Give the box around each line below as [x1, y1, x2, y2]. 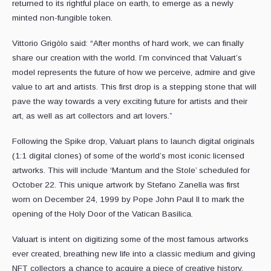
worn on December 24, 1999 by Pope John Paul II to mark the [12, 195, 244, 204]
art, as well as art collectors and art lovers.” [12, 111, 172, 121]
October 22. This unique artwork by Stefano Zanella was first [12, 180, 240, 190]
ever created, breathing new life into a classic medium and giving [12, 249, 255, 259]
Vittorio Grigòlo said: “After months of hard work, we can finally [12, 39, 244, 48]
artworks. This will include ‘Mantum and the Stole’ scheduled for [12, 166, 250, 175]
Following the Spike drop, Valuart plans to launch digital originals [12, 137, 255, 146]
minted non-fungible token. [12, 13, 113, 23]
